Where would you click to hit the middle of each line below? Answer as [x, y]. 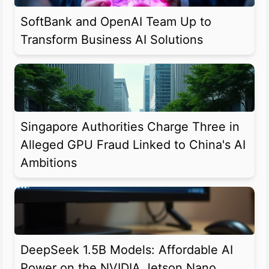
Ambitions [49, 163]
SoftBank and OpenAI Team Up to [116, 22]
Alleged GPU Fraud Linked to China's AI [133, 145]
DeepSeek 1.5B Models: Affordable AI [127, 250]
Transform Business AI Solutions [112, 40]
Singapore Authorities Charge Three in [130, 127]
